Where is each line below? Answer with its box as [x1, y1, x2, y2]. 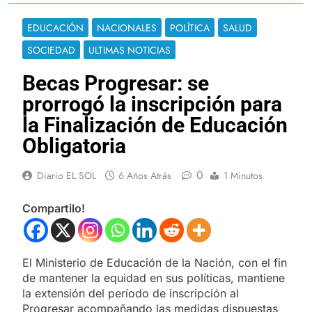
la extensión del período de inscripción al [22, 286, 239, 300]
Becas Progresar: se [22, 70, 209, 95]
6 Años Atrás [118, 168, 171, 182]
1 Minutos [224, 168, 263, 182]
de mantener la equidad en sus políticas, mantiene [22, 270, 285, 285]
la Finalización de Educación [22, 112, 288, 137]
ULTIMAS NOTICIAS [88, 42, 171, 57]
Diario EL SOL [37, 168, 96, 182]
